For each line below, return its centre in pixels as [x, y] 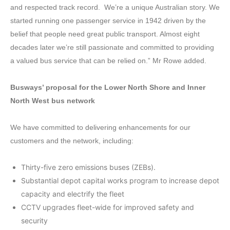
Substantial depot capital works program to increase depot [120, 180]
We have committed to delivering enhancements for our [100, 127]
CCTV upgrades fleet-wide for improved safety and [108, 207]
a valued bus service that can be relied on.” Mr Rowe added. [108, 60]
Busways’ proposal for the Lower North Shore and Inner [108, 87]
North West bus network [53, 100]
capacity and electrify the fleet [73, 194]
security [34, 220]
